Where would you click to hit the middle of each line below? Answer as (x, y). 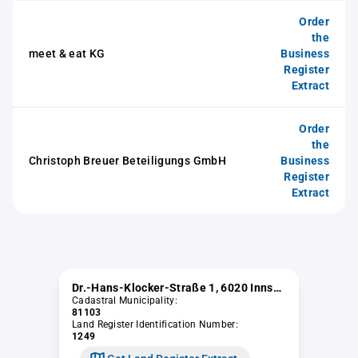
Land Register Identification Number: (155, 325)
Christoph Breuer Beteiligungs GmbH (127, 161)
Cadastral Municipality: (125, 301)
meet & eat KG (67, 54)
